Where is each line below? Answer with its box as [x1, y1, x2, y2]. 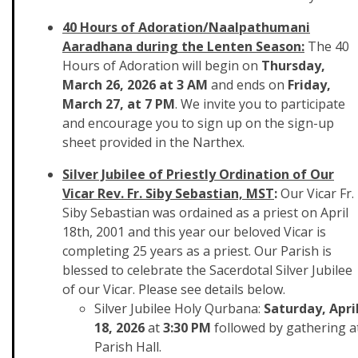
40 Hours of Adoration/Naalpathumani [62, 18, 310, 36]
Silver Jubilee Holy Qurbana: [94, 300, 264, 317]
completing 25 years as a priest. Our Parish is [62, 242, 332, 260]
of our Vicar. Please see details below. [62, 280, 285, 298]
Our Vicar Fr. [277, 185, 354, 202]
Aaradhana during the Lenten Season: [62, 38, 304, 55]
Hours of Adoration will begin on [62, 57, 261, 74]
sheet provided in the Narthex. [62, 133, 251, 151]
